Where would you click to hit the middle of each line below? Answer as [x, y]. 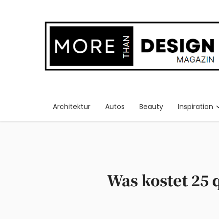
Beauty [151, 106]
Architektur [72, 106]
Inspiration [196, 106]
